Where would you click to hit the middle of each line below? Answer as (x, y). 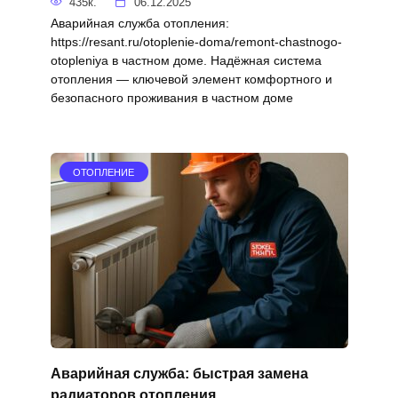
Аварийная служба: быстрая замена (179, 373)
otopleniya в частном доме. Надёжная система (186, 60)
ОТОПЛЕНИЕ (104, 172)
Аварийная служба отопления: (139, 23)
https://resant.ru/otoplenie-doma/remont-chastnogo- (196, 41)
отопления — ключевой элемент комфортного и (191, 79)
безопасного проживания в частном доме (171, 97)
